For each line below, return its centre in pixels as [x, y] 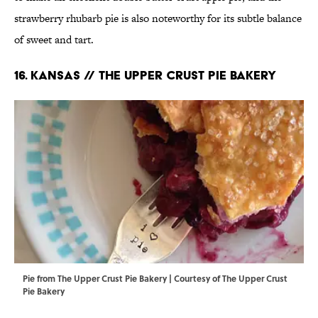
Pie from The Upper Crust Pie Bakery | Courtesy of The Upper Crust [155, 279]
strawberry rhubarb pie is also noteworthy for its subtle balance [158, 18]
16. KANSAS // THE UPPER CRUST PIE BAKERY [145, 75]
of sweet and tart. [54, 39]
